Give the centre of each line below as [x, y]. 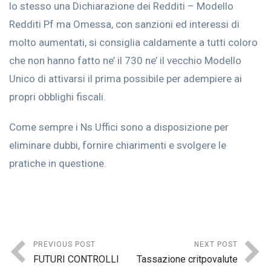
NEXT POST [216, 244]
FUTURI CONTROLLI [76, 259]
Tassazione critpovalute [187, 259]
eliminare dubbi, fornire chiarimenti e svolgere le [118, 145]
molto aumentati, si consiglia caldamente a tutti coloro [133, 42]
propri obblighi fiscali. [57, 97]
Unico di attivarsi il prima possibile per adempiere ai [126, 79]
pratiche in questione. [58, 163]
